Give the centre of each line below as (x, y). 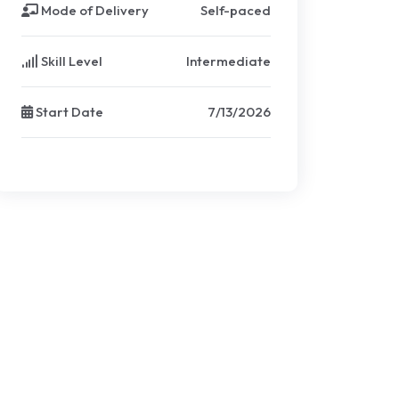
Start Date (68, 112)
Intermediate (228, 61)
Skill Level (70, 61)
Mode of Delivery (94, 10)
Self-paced (236, 10)
